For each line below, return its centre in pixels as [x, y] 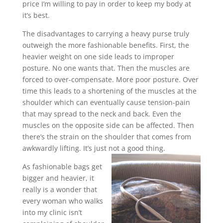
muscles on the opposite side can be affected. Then [108, 125]
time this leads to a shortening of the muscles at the [109, 91]
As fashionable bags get [62, 167]
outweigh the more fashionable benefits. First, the [106, 45]
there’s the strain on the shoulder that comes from [107, 137]
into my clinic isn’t [52, 212]
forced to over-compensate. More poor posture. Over [110, 79]
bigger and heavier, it [58, 178]
